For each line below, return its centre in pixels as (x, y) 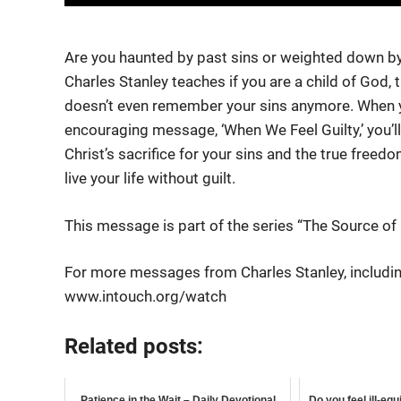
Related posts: (134, 346)
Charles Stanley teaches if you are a (185, 82)
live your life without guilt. (150, 179)
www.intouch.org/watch (145, 297)
